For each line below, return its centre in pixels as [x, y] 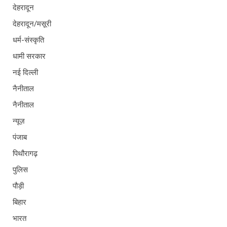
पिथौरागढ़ [25, 153]
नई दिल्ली [25, 72]
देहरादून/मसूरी [32, 24]
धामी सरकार [29, 56]
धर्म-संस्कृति [28, 40]
